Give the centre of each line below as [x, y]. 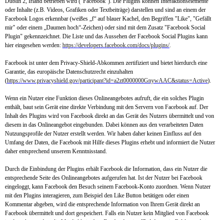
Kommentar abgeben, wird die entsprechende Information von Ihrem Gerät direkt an [102, 204]
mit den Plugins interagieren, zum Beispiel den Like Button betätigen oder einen [97, 195]
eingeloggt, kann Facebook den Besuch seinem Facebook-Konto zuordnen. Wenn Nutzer [108, 187]
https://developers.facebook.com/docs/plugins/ [116, 45]
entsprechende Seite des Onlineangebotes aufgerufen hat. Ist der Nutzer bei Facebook [104, 178]
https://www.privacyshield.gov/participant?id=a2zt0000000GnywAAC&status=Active [107, 81]
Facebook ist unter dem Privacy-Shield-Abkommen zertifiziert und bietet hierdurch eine [106, 63]
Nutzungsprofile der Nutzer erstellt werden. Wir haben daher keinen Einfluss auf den [103, 134]
